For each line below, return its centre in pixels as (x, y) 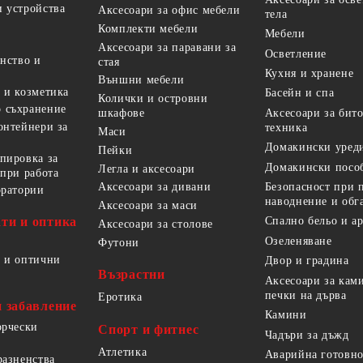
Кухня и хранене (309, 73)
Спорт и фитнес (149, 330)
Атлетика (123, 352)
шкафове (122, 113)
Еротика (120, 297)
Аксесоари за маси (148, 206)
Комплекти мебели (148, 28)
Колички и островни (153, 99)
